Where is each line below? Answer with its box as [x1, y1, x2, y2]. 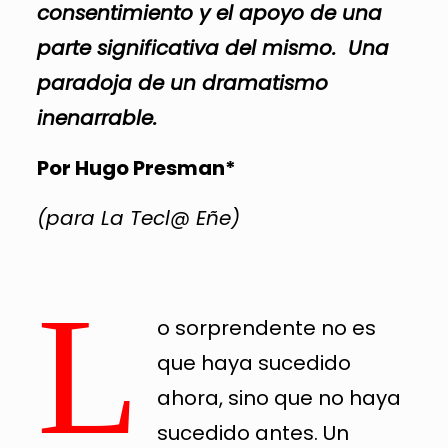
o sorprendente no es [156, 313, 376, 342]
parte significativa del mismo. [36, 33, 348, 62]
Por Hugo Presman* [36, 153, 236, 182]
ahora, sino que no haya [156, 383, 401, 412]
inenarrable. [36, 103, 157, 132]
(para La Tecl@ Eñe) [36, 203, 240, 232]
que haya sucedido [156, 348, 351, 377]
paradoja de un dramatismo [36, 68, 328, 97]
